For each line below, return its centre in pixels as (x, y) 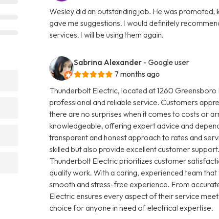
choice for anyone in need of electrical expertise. (131, 208)
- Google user (166, 62)
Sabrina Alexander (108, 62)
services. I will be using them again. (107, 34)
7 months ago (137, 74)
